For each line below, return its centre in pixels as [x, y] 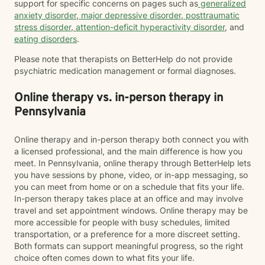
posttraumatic [211, 15]
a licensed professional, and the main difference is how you [128, 151]
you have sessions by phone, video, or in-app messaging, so [131, 175]
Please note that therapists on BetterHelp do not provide [123, 59]
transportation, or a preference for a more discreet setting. [127, 234]
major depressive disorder [130, 15]
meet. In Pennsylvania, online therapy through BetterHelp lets [132, 163]
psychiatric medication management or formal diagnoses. [125, 71]
